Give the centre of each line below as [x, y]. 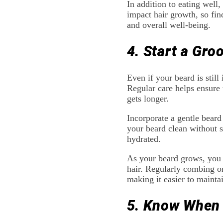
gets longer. [148, 98]
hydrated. [144, 139]
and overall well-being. [168, 25]
